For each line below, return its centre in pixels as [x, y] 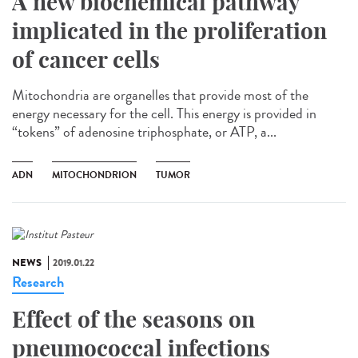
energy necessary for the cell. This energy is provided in [164, 113]
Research [38, 282]
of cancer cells [86, 59]
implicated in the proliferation [169, 30]
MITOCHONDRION [94, 175]
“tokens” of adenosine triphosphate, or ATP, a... [144, 131]
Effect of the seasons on [133, 319]
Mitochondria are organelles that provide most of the [160, 95]
